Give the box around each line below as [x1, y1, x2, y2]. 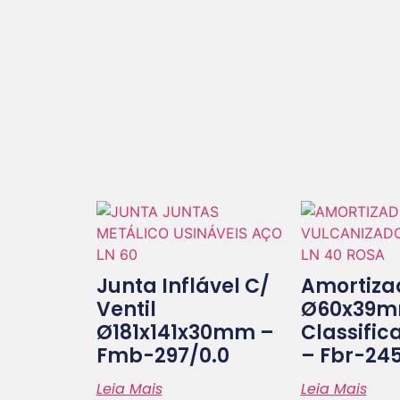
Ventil [96, 295, 156, 323]
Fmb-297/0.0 [96, 341, 229, 370]
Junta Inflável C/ [96, 271, 270, 300]
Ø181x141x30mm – [96, 318, 274, 346]
